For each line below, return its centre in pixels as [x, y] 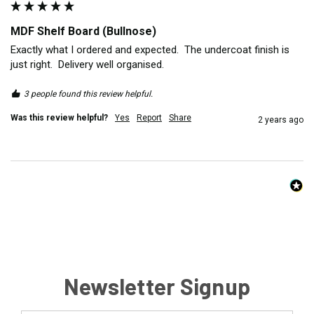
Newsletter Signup [157, 286]
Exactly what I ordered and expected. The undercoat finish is [150, 49]
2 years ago [281, 120]
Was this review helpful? [59, 117]
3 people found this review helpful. [88, 94]
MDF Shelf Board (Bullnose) [83, 31]
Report [149, 117]
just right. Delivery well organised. [90, 64]
